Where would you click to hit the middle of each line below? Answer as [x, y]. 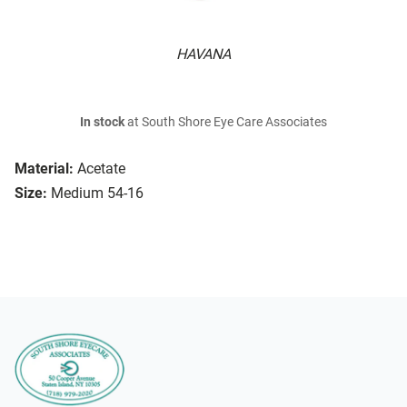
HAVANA [203, 55]
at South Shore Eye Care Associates [226, 123]
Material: [44, 169]
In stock [102, 123]
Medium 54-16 [97, 194]
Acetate [101, 169]
